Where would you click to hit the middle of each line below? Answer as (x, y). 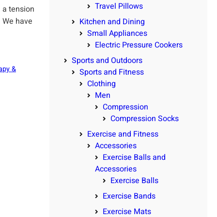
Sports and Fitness (112, 72)
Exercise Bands (129, 196)
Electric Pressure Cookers (139, 45)
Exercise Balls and (134, 157)
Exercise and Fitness (123, 134)
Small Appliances (117, 33)
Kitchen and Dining (112, 22)
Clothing (101, 84)
